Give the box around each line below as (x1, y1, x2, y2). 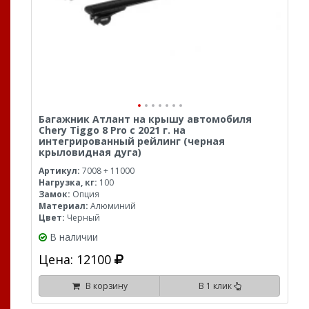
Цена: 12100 (39, 250, 114, 268)
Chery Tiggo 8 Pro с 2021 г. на (39, 123, 186, 137)
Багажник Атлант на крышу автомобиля (39, 112, 252, 126)
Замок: (39, 188, 70, 200)
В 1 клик (198, 279, 234, 292)
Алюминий (88, 199, 136, 212)
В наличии (50, 230, 98, 243)
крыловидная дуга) (39, 145, 141, 159)
